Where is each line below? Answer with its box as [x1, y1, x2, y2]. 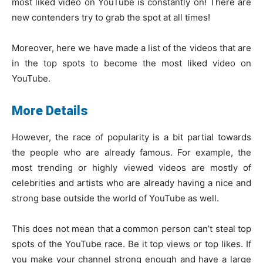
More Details [12, 103, 91, 118]
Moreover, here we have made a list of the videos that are [12, 42, 251, 53]
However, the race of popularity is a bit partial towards [12, 131, 251, 143]
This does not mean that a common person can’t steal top [12, 222, 251, 234]
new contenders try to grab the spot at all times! [12, 11, 210, 23]
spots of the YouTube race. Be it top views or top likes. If [12, 238, 251, 249]
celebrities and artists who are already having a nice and [12, 177, 251, 188]
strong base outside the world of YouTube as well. [12, 192, 219, 204]
